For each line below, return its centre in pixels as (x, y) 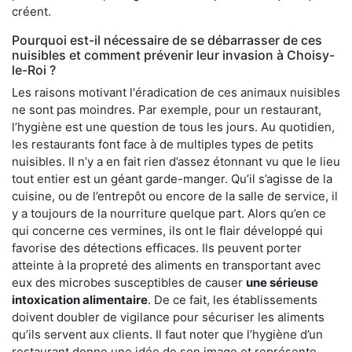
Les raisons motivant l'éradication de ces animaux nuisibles (176, 92)
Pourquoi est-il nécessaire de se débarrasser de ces (167, 40)
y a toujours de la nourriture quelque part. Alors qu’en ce (169, 213)
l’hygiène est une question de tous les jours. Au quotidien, (173, 126)
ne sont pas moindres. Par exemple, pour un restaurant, (167, 109)
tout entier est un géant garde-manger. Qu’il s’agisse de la (172, 178)
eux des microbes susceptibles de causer (129, 282)
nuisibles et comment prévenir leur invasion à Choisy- (173, 55)
